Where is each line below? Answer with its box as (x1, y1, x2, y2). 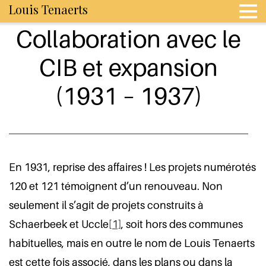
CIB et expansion (39, 53, 218, 81)
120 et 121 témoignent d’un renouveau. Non (9, 180, 223, 192)
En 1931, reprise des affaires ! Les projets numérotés (9, 161, 256, 173)
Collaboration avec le (16, 24, 242, 53)
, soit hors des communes (121, 218, 243, 230)
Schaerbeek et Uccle (9, 218, 109, 230)
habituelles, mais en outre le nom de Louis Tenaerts (9, 237, 255, 249)
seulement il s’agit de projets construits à (9, 199, 204, 211)
